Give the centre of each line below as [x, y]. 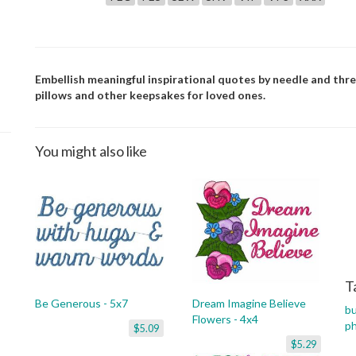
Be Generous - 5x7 [81, 303]
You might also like [91, 151]
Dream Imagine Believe [249, 303]
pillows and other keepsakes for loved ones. [150, 95]
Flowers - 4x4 [225, 319]
